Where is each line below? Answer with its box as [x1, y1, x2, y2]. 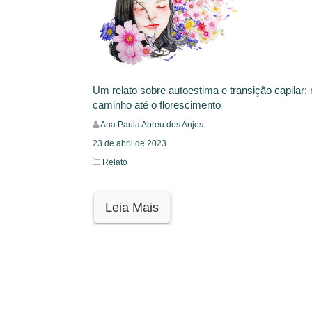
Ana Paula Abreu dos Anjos [100, 120, 203, 130]
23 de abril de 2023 [93, 139, 166, 149]
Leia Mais [105, 201, 159, 215]
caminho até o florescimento [93, 99, 221, 111]
